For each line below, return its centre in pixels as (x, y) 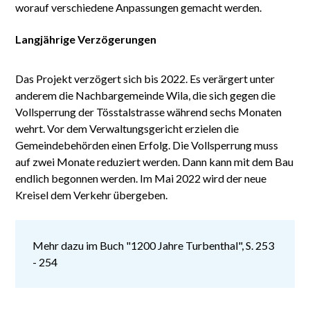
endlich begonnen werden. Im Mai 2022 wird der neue (141, 178)
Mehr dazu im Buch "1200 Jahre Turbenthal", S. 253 (154, 245)
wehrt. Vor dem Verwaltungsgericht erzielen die (127, 128)
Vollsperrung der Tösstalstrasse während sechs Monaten (149, 111)
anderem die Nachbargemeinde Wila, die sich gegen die (146, 95)
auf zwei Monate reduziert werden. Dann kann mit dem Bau (155, 161)
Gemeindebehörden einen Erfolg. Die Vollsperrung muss (147, 145)
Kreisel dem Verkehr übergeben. (92, 194)
